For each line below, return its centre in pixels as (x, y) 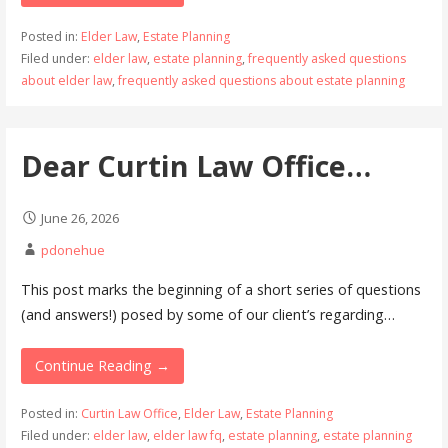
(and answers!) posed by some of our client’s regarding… (207, 314)
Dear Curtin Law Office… (195, 165)
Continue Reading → (102, 366)
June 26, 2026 (79, 218)
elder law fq (187, 436)
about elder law (66, 80)
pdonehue (72, 250)
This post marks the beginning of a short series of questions (220, 289)
